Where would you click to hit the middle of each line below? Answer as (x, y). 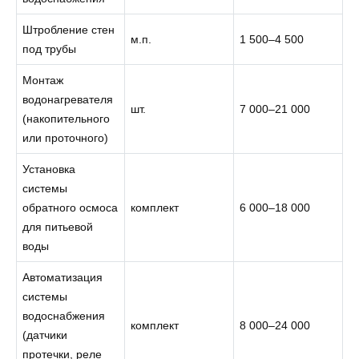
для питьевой (58, 226)
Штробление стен (69, 29)
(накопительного (67, 118)
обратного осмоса (71, 207)
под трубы (50, 48)
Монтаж (43, 80)
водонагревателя (68, 99)
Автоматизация (63, 277)
